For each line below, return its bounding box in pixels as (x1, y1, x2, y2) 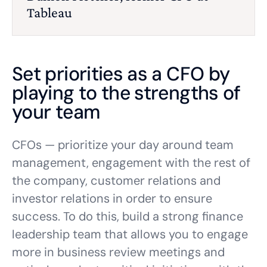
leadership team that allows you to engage (12, 226, 248, 242)
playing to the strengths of (12, 80, 241, 105)
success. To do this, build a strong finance (12, 209, 243, 224)
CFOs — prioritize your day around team (12, 137, 234, 153)
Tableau (27, 4, 72, 20)
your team (12, 100, 101, 125)
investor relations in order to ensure (12, 191, 212, 206)
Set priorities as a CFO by (12, 61, 230, 86)
